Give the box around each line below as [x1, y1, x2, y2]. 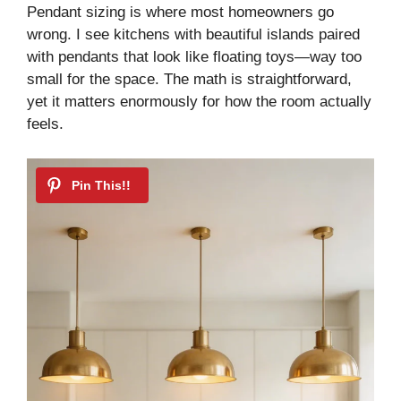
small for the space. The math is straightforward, [27, 71, 352, 89]
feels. [27, 115, 64, 133]
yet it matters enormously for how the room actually [27, 93, 371, 111]
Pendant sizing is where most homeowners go [27, 4, 334, 21]
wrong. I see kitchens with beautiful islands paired [27, 26, 360, 44]
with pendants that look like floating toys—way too [27, 48, 362, 66]
